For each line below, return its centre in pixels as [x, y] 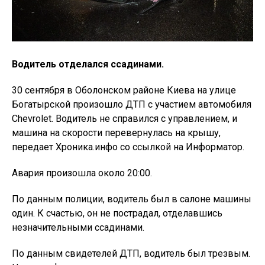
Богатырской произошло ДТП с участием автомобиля [132, 104]
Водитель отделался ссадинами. [88, 64]
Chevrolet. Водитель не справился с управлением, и [125, 119]
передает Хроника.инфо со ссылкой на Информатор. [129, 147]
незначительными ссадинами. [78, 227]
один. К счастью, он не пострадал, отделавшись [117, 213]
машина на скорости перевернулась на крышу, [116, 133]
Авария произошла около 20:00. [82, 173]
